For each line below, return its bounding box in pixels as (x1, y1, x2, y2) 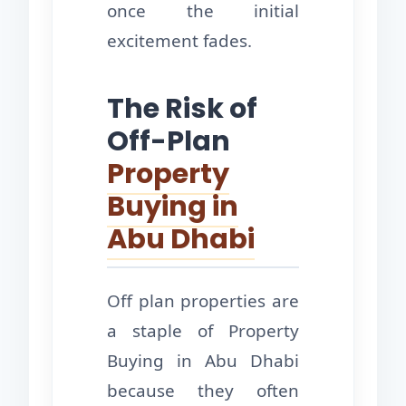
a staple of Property (107, 318, 299, 343)
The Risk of (107, 88, 257, 128)
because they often (107, 378, 299, 402)
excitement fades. (107, 28, 252, 53)
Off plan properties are (107, 288, 299, 313)
